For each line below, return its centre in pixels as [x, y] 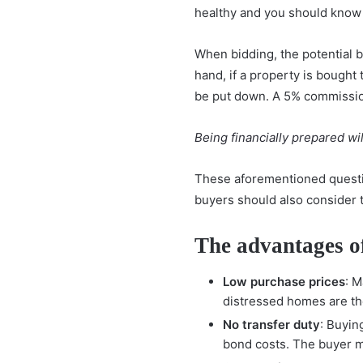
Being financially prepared [269, 137]
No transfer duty [271, 324]
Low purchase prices [284, 281]
